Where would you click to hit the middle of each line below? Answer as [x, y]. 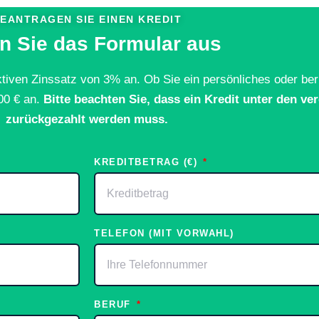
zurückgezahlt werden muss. [87, 119]
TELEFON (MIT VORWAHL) [164, 234]
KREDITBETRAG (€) [148, 162]
